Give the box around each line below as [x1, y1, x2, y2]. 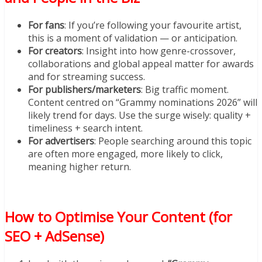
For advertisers [28, 134, 94, 147]
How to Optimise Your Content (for [5, 206, 232, 226]
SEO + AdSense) [5, 226, 104, 246]
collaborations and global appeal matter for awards [28, 57, 254, 70]
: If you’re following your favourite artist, [64, 18, 242, 32]
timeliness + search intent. [28, 121, 143, 135]
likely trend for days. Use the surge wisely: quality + [28, 108, 251, 122]
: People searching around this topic [94, 134, 251, 147]
